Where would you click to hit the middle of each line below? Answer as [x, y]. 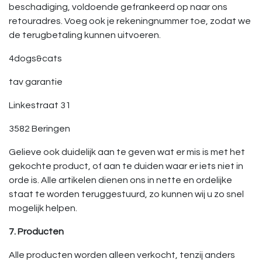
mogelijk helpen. [43, 208]
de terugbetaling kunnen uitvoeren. [85, 35]
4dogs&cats [35, 58]
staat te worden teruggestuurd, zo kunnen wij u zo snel [126, 194]
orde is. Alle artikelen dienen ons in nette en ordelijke [120, 180]
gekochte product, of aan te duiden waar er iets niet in [126, 166]
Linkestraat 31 [40, 105]
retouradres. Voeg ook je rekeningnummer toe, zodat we [130, 21]
